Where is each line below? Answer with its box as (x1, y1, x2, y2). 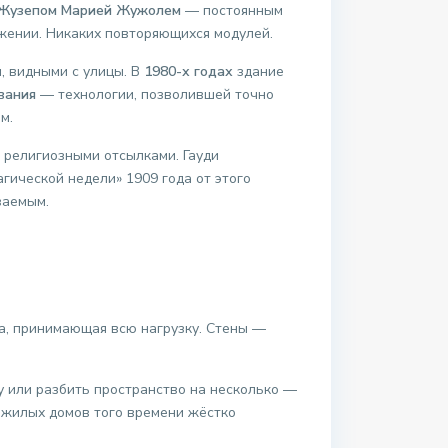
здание (233, 62, 284, 82)
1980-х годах (144, 62, 233, 82)
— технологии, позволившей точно (36, 85, 274, 105)
